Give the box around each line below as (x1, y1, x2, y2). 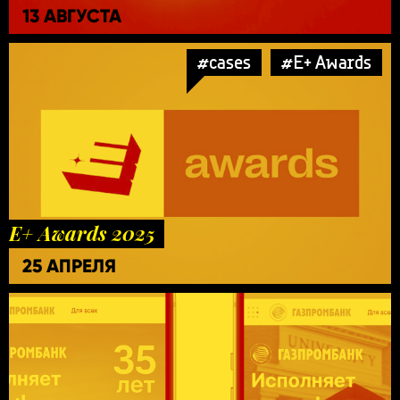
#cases (197, 49, 251, 74)
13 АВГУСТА (22, 4, 121, 28)
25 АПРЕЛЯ (22, 254, 116, 278)
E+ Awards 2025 (9, 219, 155, 246)
